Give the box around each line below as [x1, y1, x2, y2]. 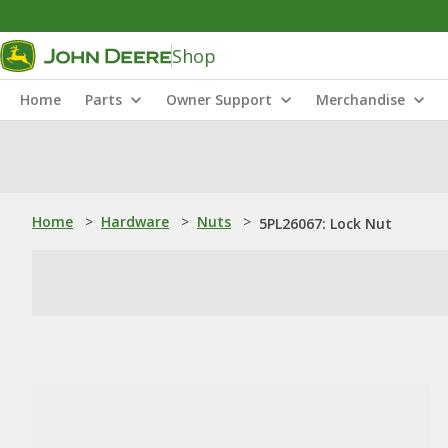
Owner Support [166, 90, 272, 109]
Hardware [101, 212, 169, 231]
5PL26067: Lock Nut [259, 214, 392, 233]
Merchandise [316, 90, 405, 109]
